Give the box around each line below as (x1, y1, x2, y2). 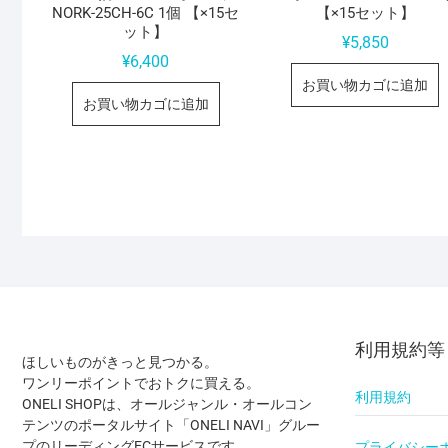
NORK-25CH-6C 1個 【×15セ (52, 4, 240, 23)
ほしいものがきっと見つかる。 (22, 354, 218, 371)
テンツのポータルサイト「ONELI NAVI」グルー (22, 417, 320, 434)
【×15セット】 (315, 4, 415, 23)
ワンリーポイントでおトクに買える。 (22, 375, 260, 392)
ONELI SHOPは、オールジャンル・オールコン (22, 396, 312, 413)
